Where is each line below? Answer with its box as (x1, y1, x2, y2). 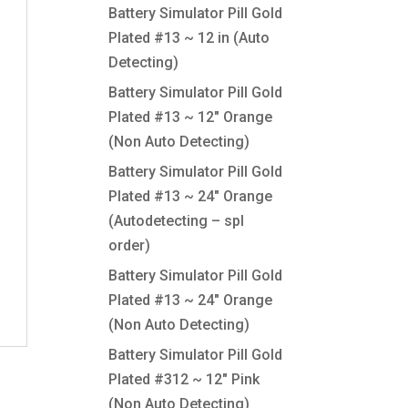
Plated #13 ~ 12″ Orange (108, 108, 273, 126)
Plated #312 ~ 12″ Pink (108, 371, 260, 388)
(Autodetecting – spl (108, 212, 245, 229)
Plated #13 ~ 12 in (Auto (108, 29, 270, 46)
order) (108, 237, 151, 254)
